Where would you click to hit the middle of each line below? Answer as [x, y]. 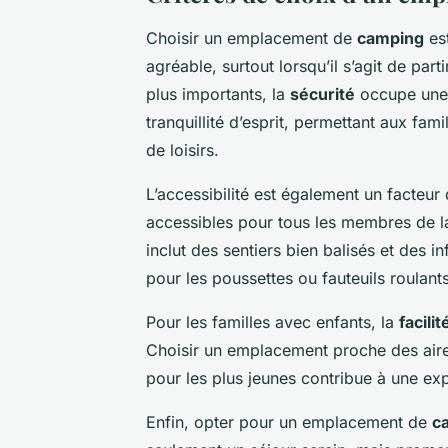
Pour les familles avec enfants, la [272, 321]
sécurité [322, 93]
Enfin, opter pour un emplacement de [289, 421]
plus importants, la [218, 93]
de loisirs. [182, 149]
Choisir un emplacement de [251, 37]
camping [390, 37]
